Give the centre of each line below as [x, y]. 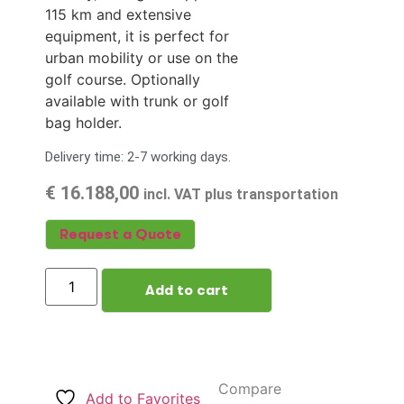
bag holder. [83, 123]
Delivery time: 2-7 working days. [138, 156]
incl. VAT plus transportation [241, 194]
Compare [250, 389]
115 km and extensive [118, 15]
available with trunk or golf [137, 101]
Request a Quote [120, 235]
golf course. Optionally [123, 80]
